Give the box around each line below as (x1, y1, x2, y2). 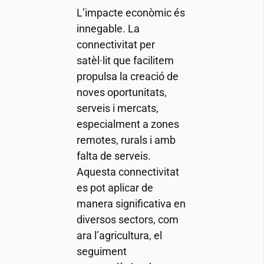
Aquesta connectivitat (76, 166, 179, 179)
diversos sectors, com (76, 213, 179, 226)
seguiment (76, 245, 127, 258)
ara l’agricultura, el (76, 229, 162, 242)
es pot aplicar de (76, 181, 153, 194)
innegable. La (76, 22, 140, 35)
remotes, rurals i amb (76, 134, 176, 147)
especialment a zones (76, 118, 179, 131)
